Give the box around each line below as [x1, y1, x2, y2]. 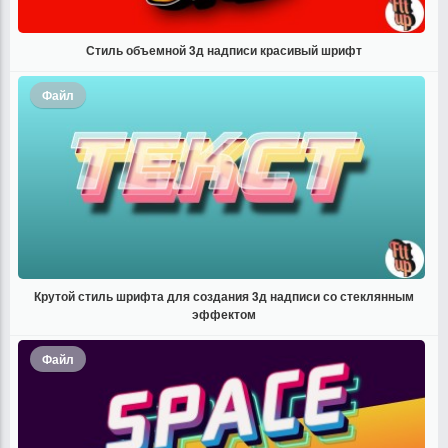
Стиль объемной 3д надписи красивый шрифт [86, 40, 362, 59]
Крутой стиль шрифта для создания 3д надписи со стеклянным [34, 287, 414, 306]
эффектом [192, 305, 256, 324]
